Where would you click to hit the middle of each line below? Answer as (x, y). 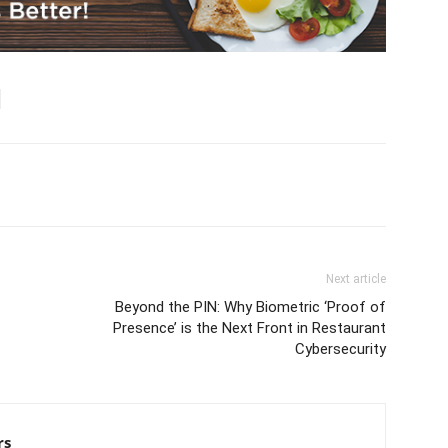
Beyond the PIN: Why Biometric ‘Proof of (250, 307)
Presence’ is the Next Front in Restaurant (249, 328)
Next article (356, 279)
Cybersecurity (340, 349)
